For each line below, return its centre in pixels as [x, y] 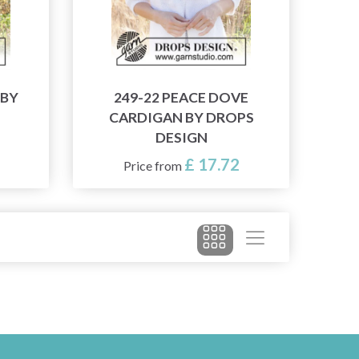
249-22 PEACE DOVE [181, 98]
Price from [153, 166]
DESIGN [181, 138]
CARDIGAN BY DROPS [181, 118]
